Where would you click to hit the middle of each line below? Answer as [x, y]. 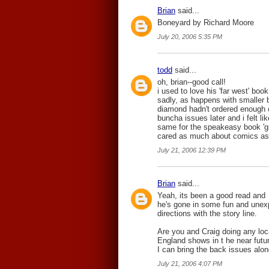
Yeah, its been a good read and [211, 195]
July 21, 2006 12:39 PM [192, 150]
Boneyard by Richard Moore [206, 23]
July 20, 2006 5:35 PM [190, 37]
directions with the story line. [207, 213]
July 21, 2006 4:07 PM [190, 264]
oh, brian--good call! [192, 82]
